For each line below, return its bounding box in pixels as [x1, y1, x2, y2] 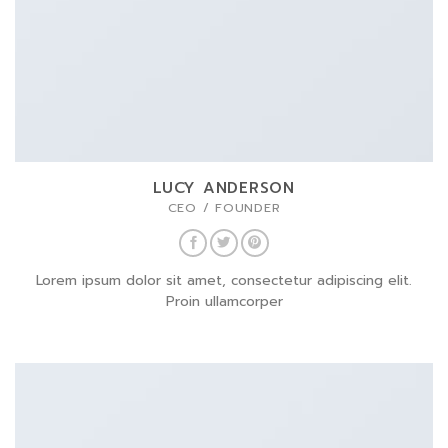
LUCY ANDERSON [153, 176, 295, 200]
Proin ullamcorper [165, 290, 283, 312]
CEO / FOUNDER [167, 199, 281, 218]
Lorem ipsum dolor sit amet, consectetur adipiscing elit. [36, 269, 412, 291]
